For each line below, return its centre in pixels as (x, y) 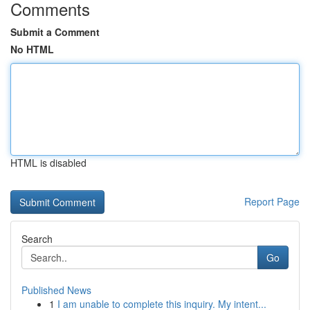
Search (37, 239)
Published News (56, 290)
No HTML (32, 49)
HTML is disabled (48, 163)
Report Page (272, 201)
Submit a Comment (55, 32)
